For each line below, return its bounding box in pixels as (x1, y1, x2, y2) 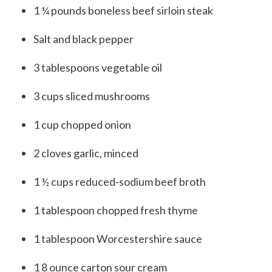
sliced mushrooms (66, 89, 150, 103)
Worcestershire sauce (97, 232, 202, 246)
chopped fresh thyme (97, 203, 198, 217)
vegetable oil (101, 61, 162, 75)
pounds (51, 4, 86, 18)
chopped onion (61, 118, 131, 132)
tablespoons (41, 61, 100, 75)
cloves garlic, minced (41, 146, 138, 160)
